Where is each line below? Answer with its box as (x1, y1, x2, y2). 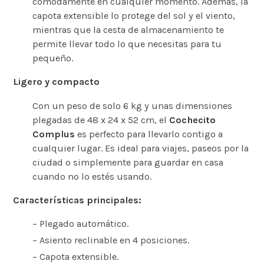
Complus (32, 128, 75, 140)
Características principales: (13, 194, 142, 206)
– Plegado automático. (32, 218, 128, 229)
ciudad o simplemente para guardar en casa (32, 156, 223, 168)
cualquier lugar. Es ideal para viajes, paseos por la (32, 142, 249, 154)
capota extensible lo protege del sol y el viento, (32, 10, 235, 21)
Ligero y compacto (13, 76, 100, 88)
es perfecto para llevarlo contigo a (74, 128, 223, 140)
